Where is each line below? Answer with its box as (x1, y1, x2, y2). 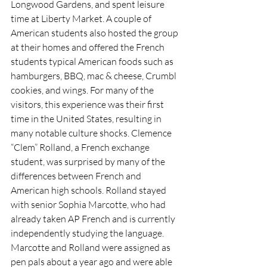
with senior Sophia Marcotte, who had (11, 198, 167, 210)
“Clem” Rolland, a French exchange (11, 141, 151, 153)
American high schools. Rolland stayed (11, 184, 168, 196)
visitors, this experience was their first (11, 98, 166, 110)
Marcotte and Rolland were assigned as (11, 241, 172, 253)
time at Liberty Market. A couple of (11, 12, 153, 24)
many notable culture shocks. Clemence (11, 126, 173, 139)
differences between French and (11, 169, 143, 182)
